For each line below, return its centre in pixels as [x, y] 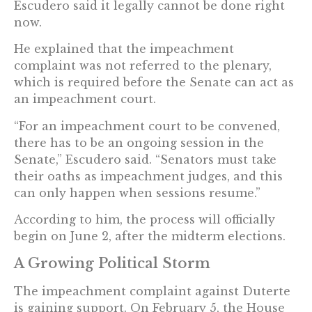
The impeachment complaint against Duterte [152, 291]
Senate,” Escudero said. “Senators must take [145, 159]
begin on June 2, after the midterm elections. [150, 236]
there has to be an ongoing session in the [139, 142]
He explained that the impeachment [124, 49]
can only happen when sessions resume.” [137, 193]
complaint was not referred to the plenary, [143, 66]
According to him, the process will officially [145, 220]
